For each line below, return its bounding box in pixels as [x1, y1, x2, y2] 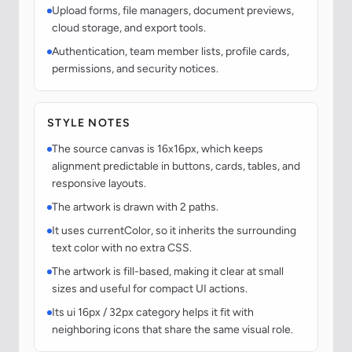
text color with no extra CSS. [52, 241, 192, 255]
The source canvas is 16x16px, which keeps [52, 142, 263, 156]
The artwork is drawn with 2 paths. [52, 200, 218, 214]
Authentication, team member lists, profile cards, [52, 45, 289, 59]
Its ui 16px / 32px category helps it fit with [52, 306, 254, 320]
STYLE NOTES [47, 116, 131, 130]
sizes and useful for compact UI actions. [52, 282, 247, 296]
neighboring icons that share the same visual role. [52, 323, 293, 337]
